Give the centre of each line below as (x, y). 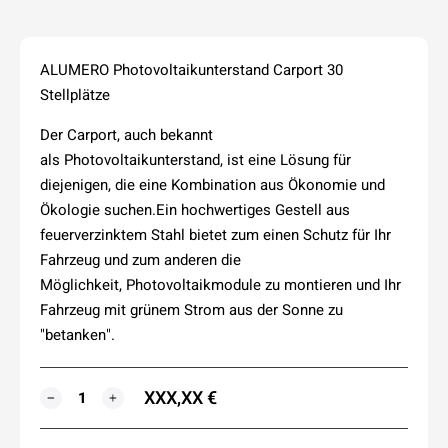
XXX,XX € (180, 397)
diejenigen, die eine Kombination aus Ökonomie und (212, 184)
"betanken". (77, 334)
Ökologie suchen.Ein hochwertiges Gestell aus (195, 209)
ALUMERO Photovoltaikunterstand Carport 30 (191, 69)
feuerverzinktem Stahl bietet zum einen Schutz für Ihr (215, 234)
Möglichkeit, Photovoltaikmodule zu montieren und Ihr (220, 284)
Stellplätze (75, 94)
